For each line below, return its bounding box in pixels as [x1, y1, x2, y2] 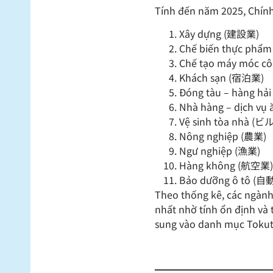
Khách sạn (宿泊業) [179, 70, 264, 85]
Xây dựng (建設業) [179, 26, 260, 41]
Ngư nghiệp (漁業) [179, 143, 261, 158]
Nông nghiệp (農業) [179, 129, 267, 144]
